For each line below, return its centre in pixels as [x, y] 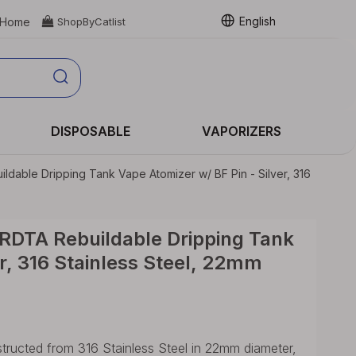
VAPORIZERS [242, 131]
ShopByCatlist [91, 21]
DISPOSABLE [91, 131]
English [257, 21]
